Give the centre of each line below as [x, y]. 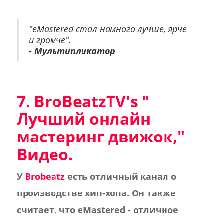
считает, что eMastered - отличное [97, 210]
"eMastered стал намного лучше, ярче [108, 29]
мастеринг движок [95, 136]
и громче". [50, 40]
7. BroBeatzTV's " [83, 101]
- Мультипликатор [72, 51]
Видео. [44, 154]
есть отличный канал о [122, 176]
